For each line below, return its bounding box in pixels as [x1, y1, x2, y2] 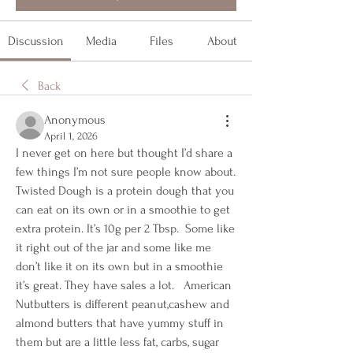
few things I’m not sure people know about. [16, 165, 236, 179]
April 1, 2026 [44, 130, 98, 142]
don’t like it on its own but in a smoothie [16, 259, 223, 273]
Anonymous [44, 113, 106, 127]
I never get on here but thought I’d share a [16, 146, 232, 160]
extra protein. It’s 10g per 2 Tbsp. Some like [16, 221, 235, 236]
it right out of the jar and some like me [16, 240, 211, 255]
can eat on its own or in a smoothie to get [16, 203, 230, 217]
